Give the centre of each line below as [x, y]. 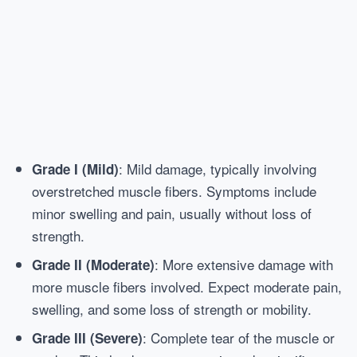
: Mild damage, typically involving [218, 169]
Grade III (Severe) [87, 338]
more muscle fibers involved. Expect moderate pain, [187, 286]
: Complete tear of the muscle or [239, 337]
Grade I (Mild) [75, 169]
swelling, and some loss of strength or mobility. [172, 309]
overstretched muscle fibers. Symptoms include [174, 191]
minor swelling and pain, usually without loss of [172, 213]
